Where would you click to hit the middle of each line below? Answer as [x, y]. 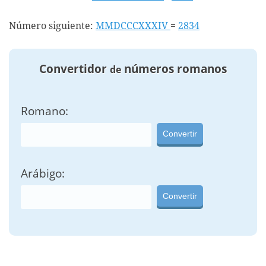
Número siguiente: [52, 26]
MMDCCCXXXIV [133, 26]
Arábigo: [43, 174]
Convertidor [75, 69]
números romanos [174, 69]
